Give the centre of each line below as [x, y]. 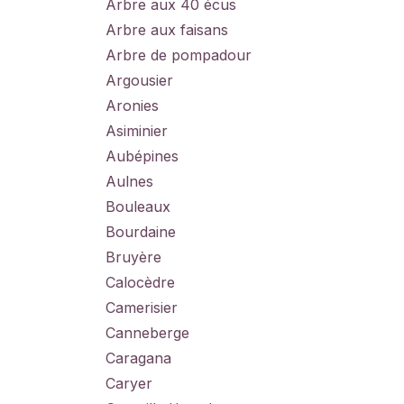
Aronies [132, 106]
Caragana [138, 358]
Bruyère [133, 257]
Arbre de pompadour [179, 55]
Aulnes [129, 181]
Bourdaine [141, 232]
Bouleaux [138, 207]
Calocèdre [140, 282]
